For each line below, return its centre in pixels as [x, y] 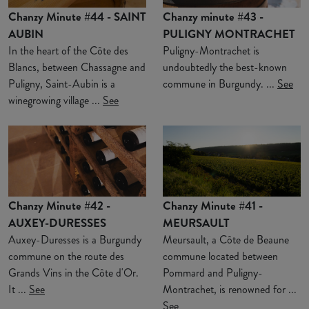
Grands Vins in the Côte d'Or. [73, 272]
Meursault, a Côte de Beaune [226, 239]
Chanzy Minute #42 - [59, 205]
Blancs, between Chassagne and [77, 67]
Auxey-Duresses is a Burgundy [75, 239]
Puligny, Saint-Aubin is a [62, 83]
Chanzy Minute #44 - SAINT [77, 16]
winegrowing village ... [56, 100]
